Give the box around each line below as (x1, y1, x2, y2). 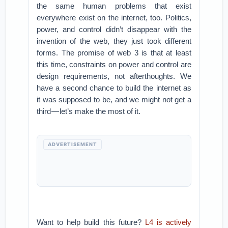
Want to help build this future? (37, 218, 145, 226)
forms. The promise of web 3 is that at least (37, 48, 191, 57)
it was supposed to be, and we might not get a (37, 95, 191, 104)
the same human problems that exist (37, 2, 191, 10)
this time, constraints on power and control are (37, 60, 191, 69)
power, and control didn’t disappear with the (37, 25, 191, 34)
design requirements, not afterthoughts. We (37, 72, 191, 80)
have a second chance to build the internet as (37, 83, 191, 92)
